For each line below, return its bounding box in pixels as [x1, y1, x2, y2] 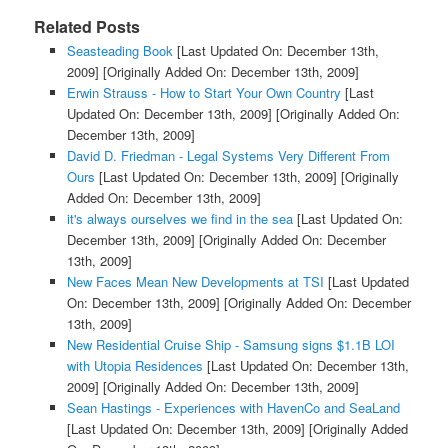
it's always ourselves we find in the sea [66, 208, 293, 228]
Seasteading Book [66, 40, 173, 60]
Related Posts [34, 14, 141, 38]
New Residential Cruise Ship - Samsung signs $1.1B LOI [66, 334, 395, 354]
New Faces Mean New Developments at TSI [66, 271, 324, 291]
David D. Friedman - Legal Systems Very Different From [66, 145, 390, 165]
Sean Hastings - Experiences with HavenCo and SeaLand [66, 397, 400, 417]
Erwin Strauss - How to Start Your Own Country [66, 82, 341, 102]
